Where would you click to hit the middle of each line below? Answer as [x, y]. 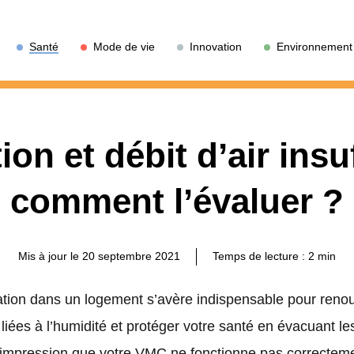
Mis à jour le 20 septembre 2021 [99, 256]
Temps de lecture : [260, 256]
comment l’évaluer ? [177, 201]
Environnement [314, 47]
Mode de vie [124, 47]
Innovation [216, 47]
